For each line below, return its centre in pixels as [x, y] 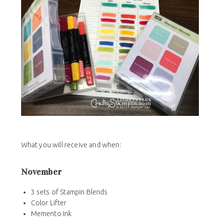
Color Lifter [49, 203]
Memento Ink [51, 213]
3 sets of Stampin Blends [69, 192]
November [41, 172]
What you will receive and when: [71, 145]
